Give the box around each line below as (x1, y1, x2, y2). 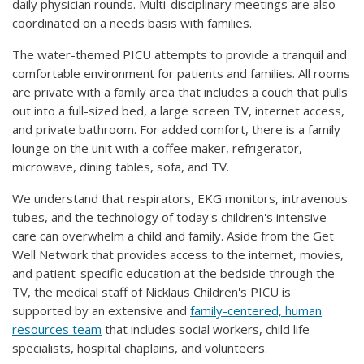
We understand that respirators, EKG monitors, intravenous (12, 190, 348, 207)
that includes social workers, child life (102, 321, 310, 338)
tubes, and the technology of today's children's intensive (12, 209, 327, 226)
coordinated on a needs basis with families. (12, 15, 252, 32)
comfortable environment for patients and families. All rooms (12, 65, 350, 82)
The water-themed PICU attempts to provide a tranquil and (12, 46, 347, 63)
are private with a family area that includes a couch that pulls (12, 84, 348, 101)
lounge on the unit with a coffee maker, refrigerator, (12, 140, 302, 157)
